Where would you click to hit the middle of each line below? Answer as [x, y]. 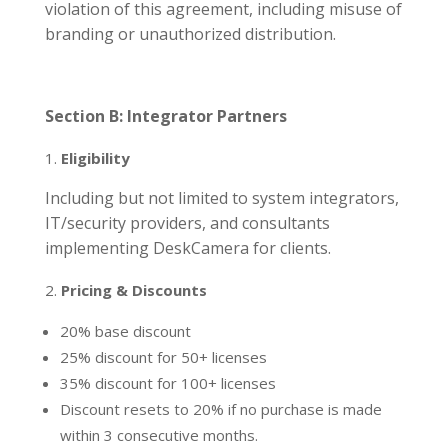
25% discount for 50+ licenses [163, 357]
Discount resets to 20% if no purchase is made [220, 409]
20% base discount [125, 331]
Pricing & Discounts [133, 290]
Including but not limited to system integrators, [221, 198]
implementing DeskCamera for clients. [187, 248]
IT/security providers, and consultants [187, 223]
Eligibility [95, 158]
